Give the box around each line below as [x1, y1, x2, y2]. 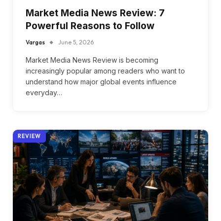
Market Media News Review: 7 [26, 7, 165, 19]
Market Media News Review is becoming [26, 55, 158, 64]
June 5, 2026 [58, 38, 94, 46]
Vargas [26, 38, 45, 46]
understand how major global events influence [26, 77, 177, 86]
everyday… [26, 88, 62, 97]
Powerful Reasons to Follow [26, 20, 154, 32]
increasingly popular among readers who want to [26, 66, 185, 75]
